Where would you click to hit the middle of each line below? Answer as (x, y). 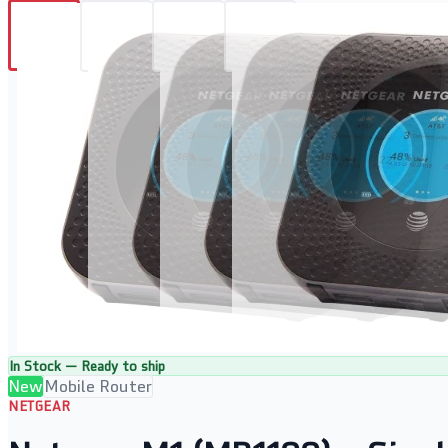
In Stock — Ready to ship (87, 366)
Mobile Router (98, 386)
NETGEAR (39, 406)
